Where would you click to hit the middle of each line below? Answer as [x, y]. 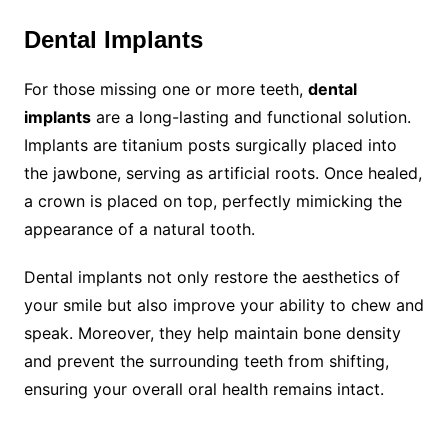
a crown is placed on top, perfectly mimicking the [212, 201]
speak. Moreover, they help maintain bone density [212, 333]
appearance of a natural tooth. [139, 229]
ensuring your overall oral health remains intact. [203, 389]
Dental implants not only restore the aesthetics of [211, 277]
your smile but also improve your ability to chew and [223, 305]
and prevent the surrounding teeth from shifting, [206, 361]
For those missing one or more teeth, [165, 89]
